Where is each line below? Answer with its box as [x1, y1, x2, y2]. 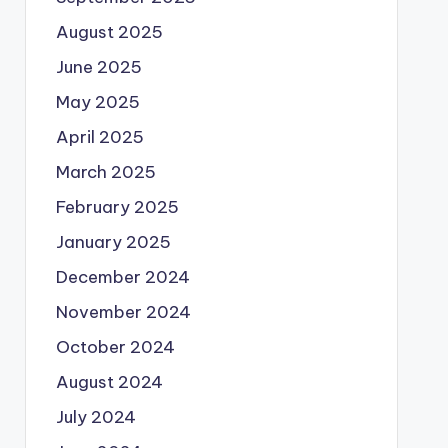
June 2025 [55, 55, 142, 78]
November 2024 [55, 300, 191, 323]
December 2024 [55, 265, 190, 288]
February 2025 [55, 195, 179, 218]
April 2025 [55, 125, 144, 148]
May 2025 [55, 90, 140, 113]
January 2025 [55, 230, 171, 253]
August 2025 [55, 20, 163, 43]
